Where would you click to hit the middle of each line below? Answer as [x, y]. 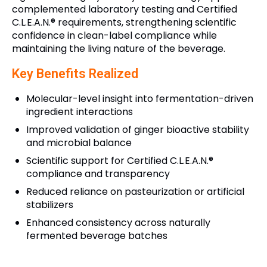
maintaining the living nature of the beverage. [119, 48]
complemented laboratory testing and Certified [125, 9]
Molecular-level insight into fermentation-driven [140, 98]
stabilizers [50, 204]
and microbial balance [79, 142]
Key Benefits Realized [75, 73]
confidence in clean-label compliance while [114, 35]
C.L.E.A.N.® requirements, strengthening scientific [124, 22]
